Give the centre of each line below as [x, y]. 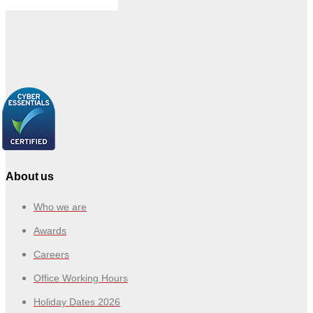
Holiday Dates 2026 [77, 302]
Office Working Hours [81, 278]
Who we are [60, 207]
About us [30, 176]
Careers [51, 255]
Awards [50, 231]
